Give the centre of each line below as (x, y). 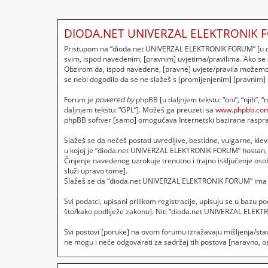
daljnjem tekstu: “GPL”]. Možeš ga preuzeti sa (140, 110)
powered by (115, 100)
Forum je (80, 100)
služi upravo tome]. (96, 171)
